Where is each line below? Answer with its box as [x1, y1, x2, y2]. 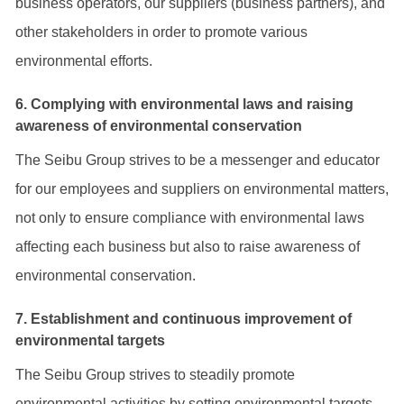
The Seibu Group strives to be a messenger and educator [15, 152, 380, 168]
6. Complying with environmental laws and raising [15, 96, 353, 112]
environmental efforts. [15, 53, 152, 69]
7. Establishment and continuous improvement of [15, 311, 352, 326]
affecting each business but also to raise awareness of [15, 239, 360, 254]
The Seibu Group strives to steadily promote [15, 367, 295, 382]
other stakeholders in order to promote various [15, 24, 308, 40]
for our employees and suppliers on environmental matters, [15, 181, 389, 197]
